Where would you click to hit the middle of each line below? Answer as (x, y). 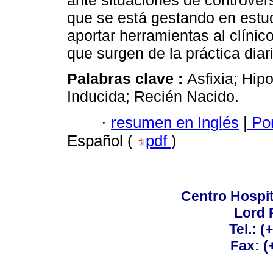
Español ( (102, 140)
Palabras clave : (127, 79)
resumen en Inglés (175, 122)
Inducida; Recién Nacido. (153, 97)
